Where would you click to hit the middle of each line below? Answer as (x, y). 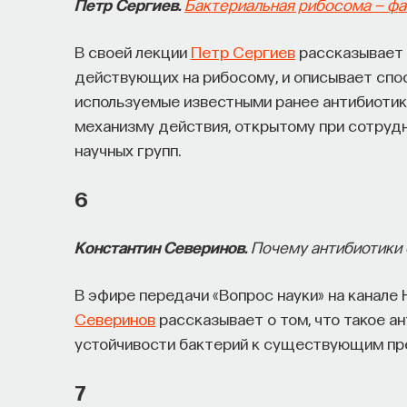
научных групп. (128, 149)
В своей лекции (133, 51)
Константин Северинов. (161, 246)
